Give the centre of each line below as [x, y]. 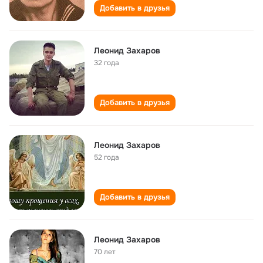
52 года [107, 157]
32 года [107, 63]
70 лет [105, 252]
